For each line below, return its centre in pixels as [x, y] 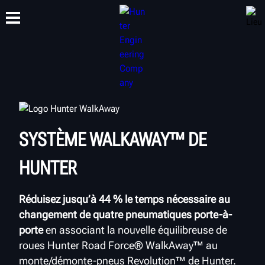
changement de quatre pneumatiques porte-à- [125, 214]
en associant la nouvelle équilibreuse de [135, 230]
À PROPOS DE [210, 86]
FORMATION [151, 68]
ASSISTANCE [92, 86]
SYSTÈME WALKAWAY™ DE [113, 140]
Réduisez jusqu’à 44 [65, 199]
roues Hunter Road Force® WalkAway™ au [118, 245]
